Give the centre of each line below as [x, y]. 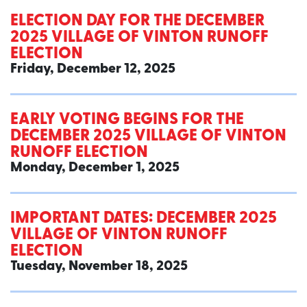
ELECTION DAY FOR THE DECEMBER [137, 22]
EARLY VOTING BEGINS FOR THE [127, 120]
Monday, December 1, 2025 [95, 168]
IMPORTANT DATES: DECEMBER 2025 [144, 219]
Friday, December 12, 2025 [93, 70]
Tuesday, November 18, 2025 [99, 267]
